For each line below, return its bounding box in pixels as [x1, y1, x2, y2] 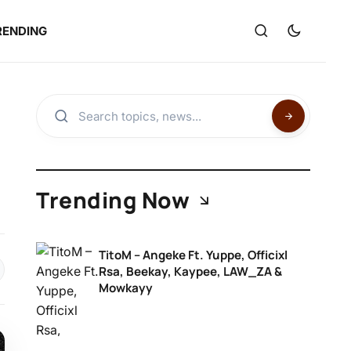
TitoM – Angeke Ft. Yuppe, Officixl [99, 247, 288, 263]
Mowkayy [99, 280, 153, 296]
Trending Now [36, 185, 190, 215]
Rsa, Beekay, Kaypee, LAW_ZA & [99, 263, 282, 280]
